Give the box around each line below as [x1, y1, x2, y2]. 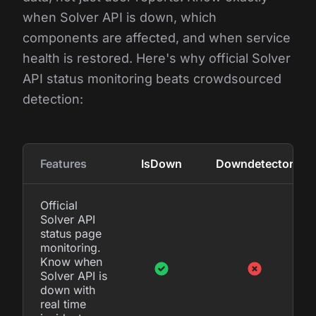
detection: [23, 91, 83, 107]
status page [40, 226, 102, 241]
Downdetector [216, 156, 293, 171]
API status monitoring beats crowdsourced [23, 71, 281, 86]
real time [40, 296, 86, 311]
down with [40, 282, 95, 297]
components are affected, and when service [23, 30, 291, 45]
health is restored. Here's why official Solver [23, 50, 291, 66]
